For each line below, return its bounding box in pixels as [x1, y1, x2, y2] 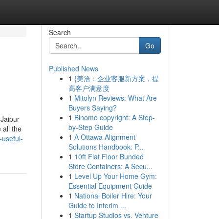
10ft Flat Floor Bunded [74, 152, 144, 161]
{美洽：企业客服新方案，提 [74, 73, 159, 83]
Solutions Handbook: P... [68, 142, 144, 152]
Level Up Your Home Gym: [74, 171, 157, 181]
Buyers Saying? [68, 103, 117, 112]
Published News [48, 64, 98, 73]
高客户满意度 [68, 83, 109, 93]
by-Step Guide [68, 122, 113, 132]
